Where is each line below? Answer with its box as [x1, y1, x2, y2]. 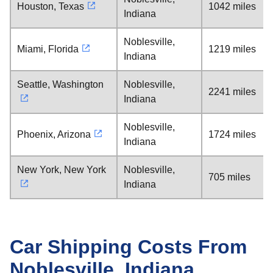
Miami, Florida [17, 44, 79, 54]
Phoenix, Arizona [17, 129, 91, 140]
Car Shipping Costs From [10, 236, 247, 258]
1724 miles [208, 129, 256, 140]
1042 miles [208, 1, 256, 12]
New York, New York [17, 165, 106, 175]
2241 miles [208, 87, 256, 97]
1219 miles [208, 44, 256, 54]
